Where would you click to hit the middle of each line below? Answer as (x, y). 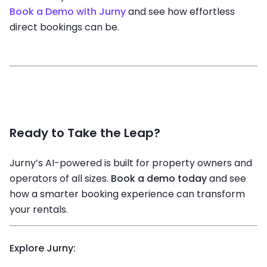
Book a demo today (160, 178)
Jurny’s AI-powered (57, 163)
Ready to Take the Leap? (85, 133)
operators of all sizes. (60, 178)
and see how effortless (181, 11)
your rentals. (39, 209)
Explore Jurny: (43, 248)
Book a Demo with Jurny (69, 11)
